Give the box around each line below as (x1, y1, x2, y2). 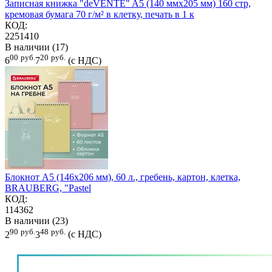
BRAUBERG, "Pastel (5, 183, 91, 194)
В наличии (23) (5, 216, 68, 226)
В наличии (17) (5, 42, 68, 53)
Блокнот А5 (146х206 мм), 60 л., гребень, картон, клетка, (5, 172, 240, 183)
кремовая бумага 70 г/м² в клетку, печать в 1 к (5, 9, 194, 20)
